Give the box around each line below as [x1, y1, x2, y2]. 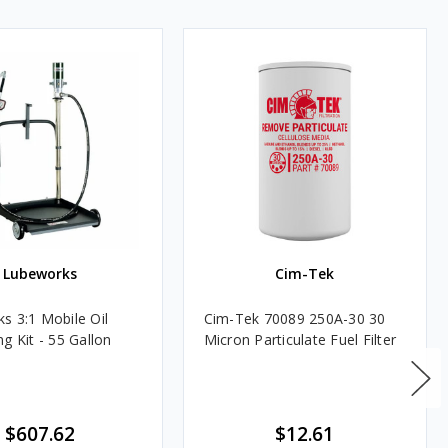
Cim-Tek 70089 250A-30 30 [203, 308, 386, 328]
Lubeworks [3, 263, 78, 283]
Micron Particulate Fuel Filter [203, 329, 397, 349]
